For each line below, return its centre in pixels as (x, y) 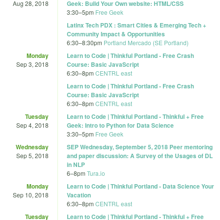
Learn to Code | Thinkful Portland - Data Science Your (140, 186)
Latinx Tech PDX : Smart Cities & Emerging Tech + (137, 25)
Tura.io (96, 173)
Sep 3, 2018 (32, 64)
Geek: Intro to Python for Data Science (120, 125)
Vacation (79, 195)
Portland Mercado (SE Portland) (146, 42)
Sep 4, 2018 (32, 125)
